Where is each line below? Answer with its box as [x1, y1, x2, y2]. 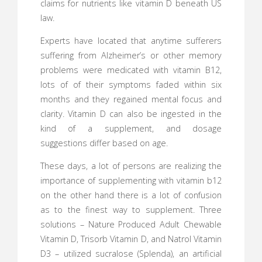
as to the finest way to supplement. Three [40, 204, 222, 216]
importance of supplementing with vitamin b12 [40, 175, 222, 187]
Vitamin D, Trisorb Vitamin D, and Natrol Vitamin [40, 233, 222, 245]
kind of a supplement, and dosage [40, 122, 222, 134]
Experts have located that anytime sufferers [40, 35, 222, 46]
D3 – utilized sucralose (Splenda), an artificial [40, 248, 222, 260]
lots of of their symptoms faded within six [40, 78, 222, 90]
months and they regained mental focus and [40, 93, 222, 105]
